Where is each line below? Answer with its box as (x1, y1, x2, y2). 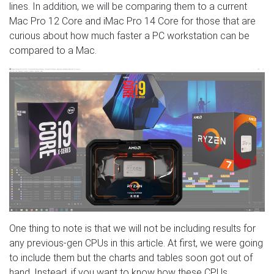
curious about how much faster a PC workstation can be (9, 29, 250, 42)
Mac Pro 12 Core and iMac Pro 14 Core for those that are (9, 15, 256, 27)
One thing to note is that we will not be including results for (9, 222, 256, 234)
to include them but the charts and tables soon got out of (9, 251, 253, 264)
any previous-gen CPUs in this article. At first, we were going (9, 237, 263, 249)
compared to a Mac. (9, 44, 97, 56)
